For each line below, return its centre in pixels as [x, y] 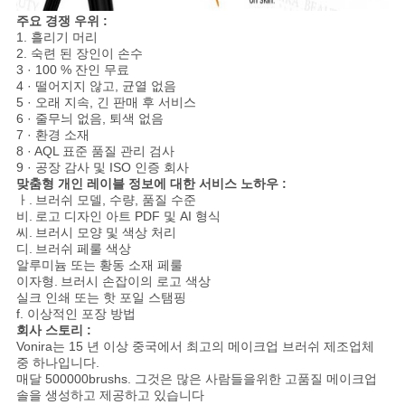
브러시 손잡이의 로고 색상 [135, 282]
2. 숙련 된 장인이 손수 [79, 54]
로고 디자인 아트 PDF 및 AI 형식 [127, 217]
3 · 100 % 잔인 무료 [72, 70]
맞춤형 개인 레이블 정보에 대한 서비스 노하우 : [151, 184]
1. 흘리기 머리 [57, 38]
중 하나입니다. [57, 363]
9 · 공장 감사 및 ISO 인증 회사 [102, 168]
